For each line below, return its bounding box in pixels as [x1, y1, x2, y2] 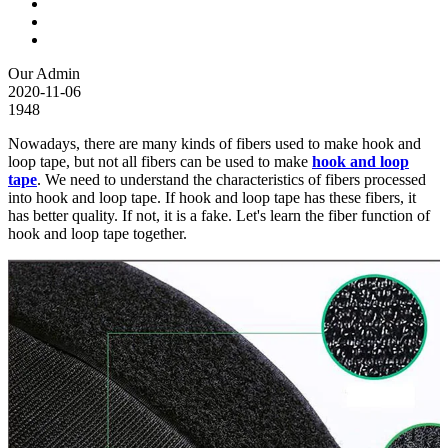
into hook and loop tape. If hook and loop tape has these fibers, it [8, 188, 416, 206]
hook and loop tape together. [8, 224, 187, 242]
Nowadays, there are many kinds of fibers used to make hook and [8, 134, 421, 152]
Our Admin [8, 64, 80, 82]
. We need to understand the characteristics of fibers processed [37, 170, 426, 188]
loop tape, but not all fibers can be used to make [8, 152, 312, 170]
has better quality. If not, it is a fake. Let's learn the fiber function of [8, 206, 430, 224]
